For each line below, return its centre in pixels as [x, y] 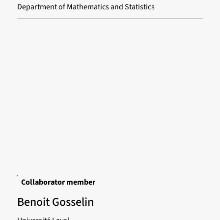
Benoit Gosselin [55, 202]
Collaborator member [58, 182]
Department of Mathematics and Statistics [86, 7]
